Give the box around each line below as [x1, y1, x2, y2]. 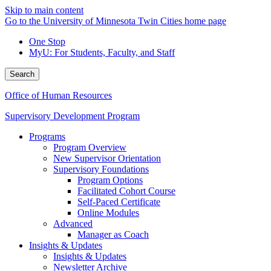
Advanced [53, 218, 93, 229]
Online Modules [77, 207, 139, 218]
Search [10, 70, 34, 79]
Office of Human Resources [5, 90, 112, 100]
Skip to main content [5, 5, 83, 15]
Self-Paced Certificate [77, 197, 160, 207]
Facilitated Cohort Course [77, 186, 175, 196]
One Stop [29, 36, 65, 47]
